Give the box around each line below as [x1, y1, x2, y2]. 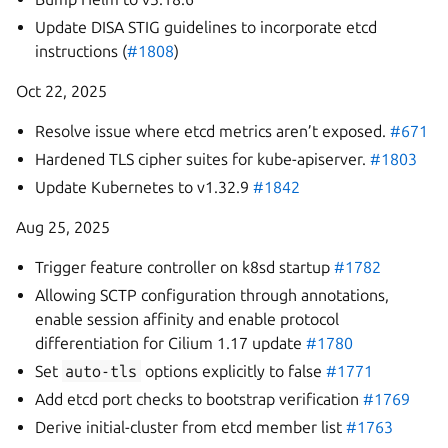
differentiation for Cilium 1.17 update [35, 334, 307, 352]
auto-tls [65, 362, 138, 380]
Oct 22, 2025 [16, 82, 107, 100]
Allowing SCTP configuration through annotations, [35, 286, 390, 304]
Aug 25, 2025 [16, 218, 110, 236]
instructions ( [35, 42, 128, 60]
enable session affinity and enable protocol [35, 310, 340, 328]
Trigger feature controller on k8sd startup [35, 258, 335, 276]
